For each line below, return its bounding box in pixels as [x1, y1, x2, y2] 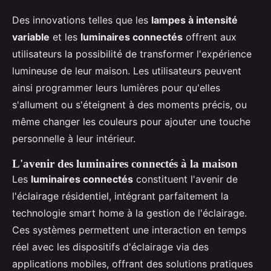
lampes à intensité [151, 14, 238, 27]
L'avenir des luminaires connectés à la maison [12, 157, 238, 171]
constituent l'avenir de [133, 173, 238, 186]
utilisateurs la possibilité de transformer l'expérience [12, 48, 252, 60]
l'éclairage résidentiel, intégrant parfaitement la [12, 190, 229, 203]
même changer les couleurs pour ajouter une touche [12, 116, 250, 128]
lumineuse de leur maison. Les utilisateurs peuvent [12, 65, 241, 77]
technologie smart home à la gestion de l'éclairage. [12, 207, 247, 220]
